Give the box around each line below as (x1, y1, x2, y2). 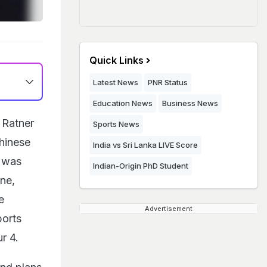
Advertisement (145, 204, 193, 213)
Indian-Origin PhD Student (93, 161, 188, 170)
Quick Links (89, 54, 144, 66)
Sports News (93, 119, 139, 129)
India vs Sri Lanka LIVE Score (93, 140, 198, 150)
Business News (162, 98, 218, 108)
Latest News (93, 77, 138, 87)
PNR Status (148, 77, 188, 87)
